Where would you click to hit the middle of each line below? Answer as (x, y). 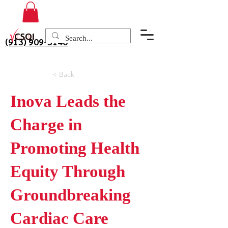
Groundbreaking (70, 195)
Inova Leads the (68, 101)
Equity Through (68, 171)
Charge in (46, 124)
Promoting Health (75, 148)
